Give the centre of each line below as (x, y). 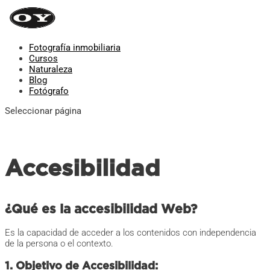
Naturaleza (51, 69)
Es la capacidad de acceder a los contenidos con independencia (130, 233)
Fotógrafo (49, 91)
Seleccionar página (43, 111)
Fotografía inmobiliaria (75, 48)
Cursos (43, 58)
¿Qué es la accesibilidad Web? (101, 210)
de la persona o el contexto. (59, 244)
